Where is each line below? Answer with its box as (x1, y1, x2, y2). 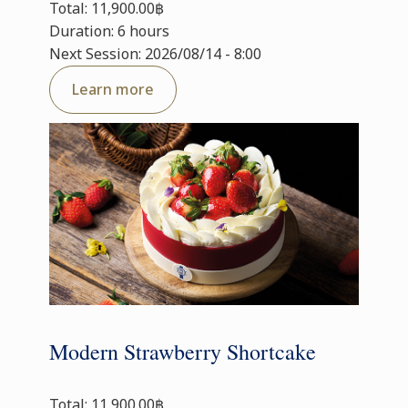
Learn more (72, 79, 154, 99)
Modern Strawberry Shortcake (49, 337, 316, 366)
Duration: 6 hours (49, 21, 169, 41)
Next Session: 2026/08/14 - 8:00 (49, 44, 261, 64)
